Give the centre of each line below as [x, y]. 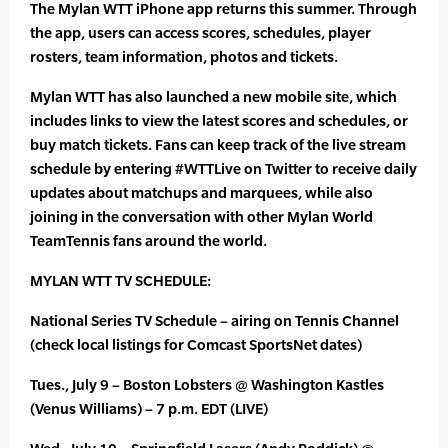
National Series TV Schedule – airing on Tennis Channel [214, 321]
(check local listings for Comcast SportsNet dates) [196, 345]
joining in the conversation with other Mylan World [201, 217]
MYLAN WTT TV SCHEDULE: [120, 281]
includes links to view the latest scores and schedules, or [219, 121]
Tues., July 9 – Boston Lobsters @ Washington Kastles [207, 385]
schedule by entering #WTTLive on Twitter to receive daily [223, 169]
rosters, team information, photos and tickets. [184, 57]
